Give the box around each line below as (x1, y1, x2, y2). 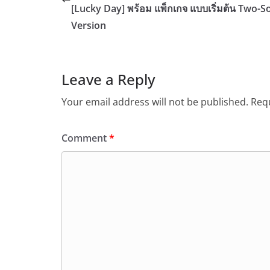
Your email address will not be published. (61, 95, 248, 108)
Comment (61, 131, 109, 145)
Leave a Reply (61, 69, 155, 89)
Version (71, 18, 106, 32)
